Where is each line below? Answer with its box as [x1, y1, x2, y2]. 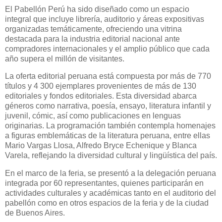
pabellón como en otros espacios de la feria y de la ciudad [5, 199, 209, 208]
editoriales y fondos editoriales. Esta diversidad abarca [5, 92, 197, 101]
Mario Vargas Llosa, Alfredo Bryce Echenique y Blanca [5, 141, 197, 150]
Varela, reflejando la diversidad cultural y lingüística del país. [5, 151, 217, 160]
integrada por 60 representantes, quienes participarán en [5, 179, 204, 188]
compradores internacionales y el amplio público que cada [5, 44, 210, 53]
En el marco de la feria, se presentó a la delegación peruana [5, 169, 216, 178]
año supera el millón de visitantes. [5, 54, 124, 63]
